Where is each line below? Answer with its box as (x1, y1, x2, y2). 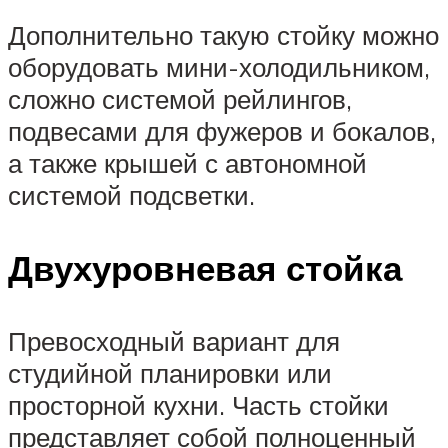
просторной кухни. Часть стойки (8, 389, 389, 422)
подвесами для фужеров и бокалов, (8, 114, 436, 147)
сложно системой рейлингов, (8, 82, 352, 115)
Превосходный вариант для (8, 325, 340, 358)
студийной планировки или (8, 357, 332, 390)
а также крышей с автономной (8, 146, 367, 179)
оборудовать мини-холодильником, (8, 50, 430, 83)
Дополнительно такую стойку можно (8, 18, 439, 51)
